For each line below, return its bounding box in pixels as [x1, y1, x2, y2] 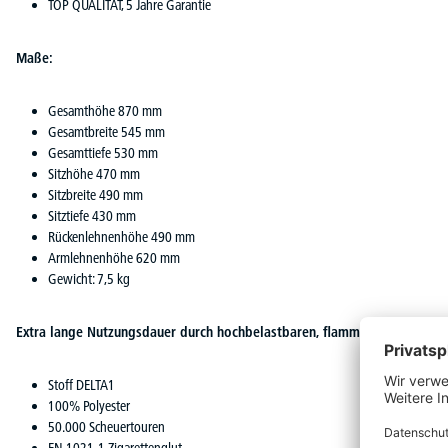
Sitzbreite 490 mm [48, 186, 143, 204]
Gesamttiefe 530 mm [48, 144, 158, 162]
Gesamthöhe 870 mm [48, 102, 162, 120]
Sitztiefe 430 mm [48, 207, 136, 225]
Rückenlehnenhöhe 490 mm [48, 228, 195, 246]
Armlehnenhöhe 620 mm [48, 249, 180, 267]
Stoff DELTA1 [48, 376, 115, 394]
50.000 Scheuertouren [48, 418, 165, 436]
